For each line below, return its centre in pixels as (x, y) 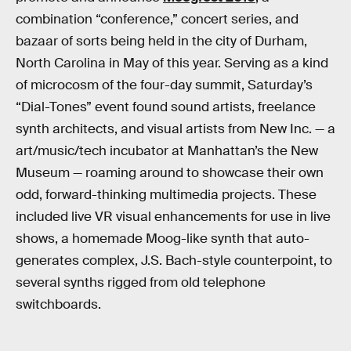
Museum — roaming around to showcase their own (170, 172)
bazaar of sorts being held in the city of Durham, (161, 41)
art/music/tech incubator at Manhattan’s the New (167, 150)
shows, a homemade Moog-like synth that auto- (163, 238)
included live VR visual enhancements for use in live (173, 216)
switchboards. (58, 304)
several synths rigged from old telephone (141, 282)
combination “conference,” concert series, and (157, 19)
